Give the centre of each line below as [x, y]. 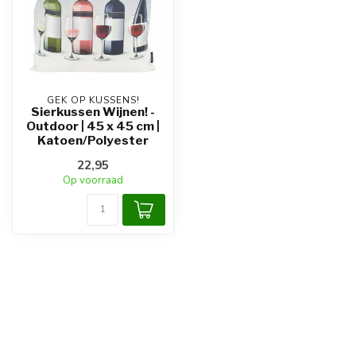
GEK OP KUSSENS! [93, 100]
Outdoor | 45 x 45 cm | [93, 126]
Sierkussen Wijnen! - [93, 112]
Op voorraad [93, 180]
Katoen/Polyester [93, 140]
